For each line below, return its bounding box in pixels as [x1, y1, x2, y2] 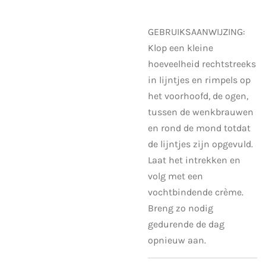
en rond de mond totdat [148, 122, 251, 134]
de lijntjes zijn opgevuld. [148, 138, 253, 150]
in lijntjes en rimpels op [148, 74, 251, 85]
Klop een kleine [148, 42, 213, 53]
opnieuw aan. [148, 234, 206, 246]
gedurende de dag [148, 218, 224, 230]
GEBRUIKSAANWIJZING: [148, 26, 245, 37]
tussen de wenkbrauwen [148, 106, 254, 118]
